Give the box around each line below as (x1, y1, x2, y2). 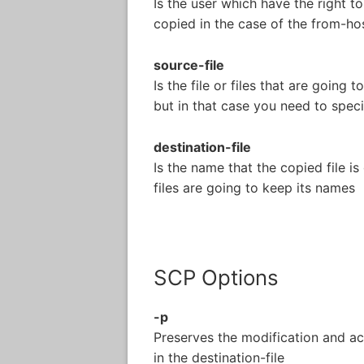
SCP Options (154, 264, 279, 290)
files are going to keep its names (154, 179, 355, 196)
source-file (154, 57, 224, 74)
